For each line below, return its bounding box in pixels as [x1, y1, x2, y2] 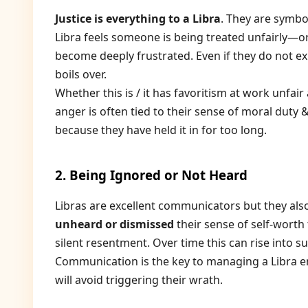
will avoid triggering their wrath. [55, 272, 223, 287]
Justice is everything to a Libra [55, 11, 221, 26]
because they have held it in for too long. [55, 122, 267, 137]
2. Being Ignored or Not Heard [55, 166, 247, 184]
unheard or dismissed [55, 217, 174, 232]
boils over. [55, 67, 107, 82]
